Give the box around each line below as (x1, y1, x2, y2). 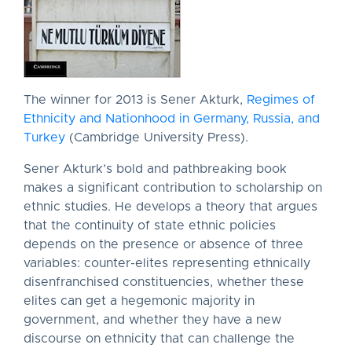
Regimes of (247, 93, 315, 106)
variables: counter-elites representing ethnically (24, 257, 310, 269)
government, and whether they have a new (24, 313, 281, 326)
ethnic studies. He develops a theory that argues (24, 200, 317, 213)
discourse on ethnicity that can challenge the (24, 332, 295, 345)
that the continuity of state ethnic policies (24, 219, 276, 232)
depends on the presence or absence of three (24, 238, 303, 251)
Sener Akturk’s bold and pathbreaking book (24, 163, 287, 175)
